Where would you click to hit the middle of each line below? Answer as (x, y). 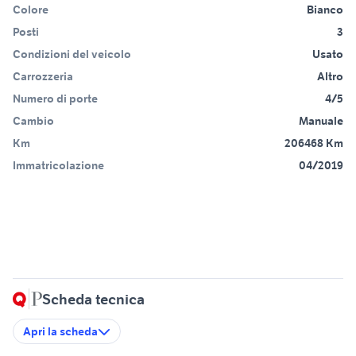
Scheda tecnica (93, 299)
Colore (31, 9)
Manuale (321, 120)
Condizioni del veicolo (72, 54)
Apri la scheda (60, 331)
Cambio (33, 120)
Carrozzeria (43, 76)
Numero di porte (55, 98)
